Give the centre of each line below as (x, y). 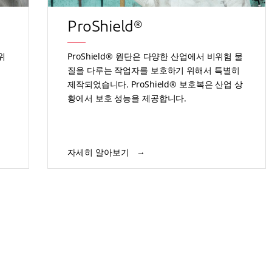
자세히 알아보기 (100, 152)
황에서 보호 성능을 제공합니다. (127, 98)
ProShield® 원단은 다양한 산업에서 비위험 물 (155, 56)
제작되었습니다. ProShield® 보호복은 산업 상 (155, 84)
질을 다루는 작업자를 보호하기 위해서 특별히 (154, 70)
